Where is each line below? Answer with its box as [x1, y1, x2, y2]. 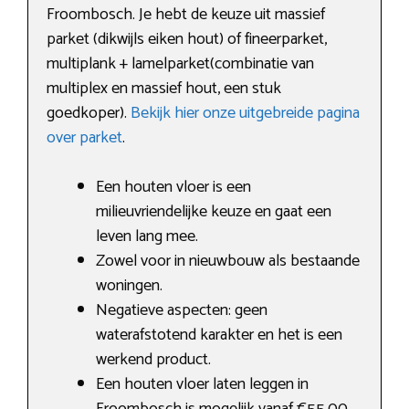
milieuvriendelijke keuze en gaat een [96, 198, 331, 226]
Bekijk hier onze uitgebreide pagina [131, 100, 360, 128]
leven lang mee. [96, 223, 198, 251]
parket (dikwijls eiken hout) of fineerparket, [47, 26, 327, 54]
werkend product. [96, 346, 211, 374]
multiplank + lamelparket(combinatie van [47, 50, 314, 79]
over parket [47, 124, 122, 152]
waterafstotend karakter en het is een [96, 321, 342, 350]
